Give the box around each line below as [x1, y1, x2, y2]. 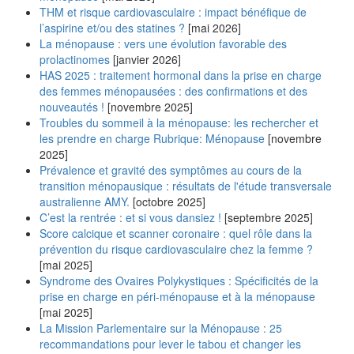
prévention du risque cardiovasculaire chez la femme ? [40, 241, 313, 257]
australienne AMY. [40, 194, 130, 209]
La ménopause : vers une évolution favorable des [40, 36, 287, 51]
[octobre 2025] [130, 194, 205, 209]
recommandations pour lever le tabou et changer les [40, 336, 301, 352]
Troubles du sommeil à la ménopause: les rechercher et [40, 115, 318, 130]
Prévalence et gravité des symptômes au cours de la [40, 162, 302, 178]
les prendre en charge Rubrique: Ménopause [40, 130, 265, 146]
